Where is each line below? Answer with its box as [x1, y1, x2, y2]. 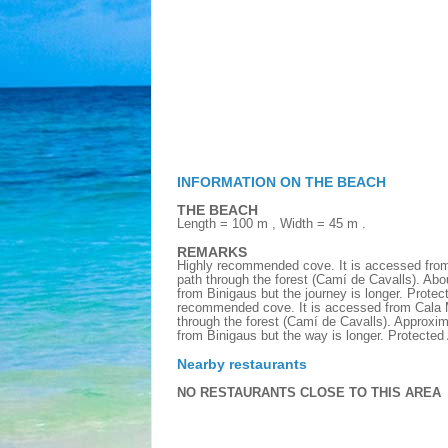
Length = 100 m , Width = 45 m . [177, 216, 366, 231]
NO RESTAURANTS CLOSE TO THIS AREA [177, 385, 441, 400]
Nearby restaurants [177, 357, 307, 372]
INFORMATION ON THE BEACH [177, 175, 386, 190]
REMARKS [177, 245, 247, 260]
